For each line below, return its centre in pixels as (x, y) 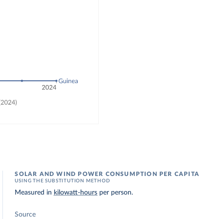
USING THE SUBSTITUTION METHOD (63, 181)
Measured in (34, 193)
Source (25, 215)
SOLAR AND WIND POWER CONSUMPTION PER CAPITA (107, 174)
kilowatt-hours (76, 193)
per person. (115, 193)
